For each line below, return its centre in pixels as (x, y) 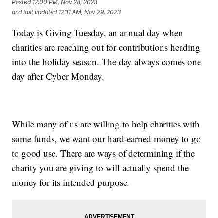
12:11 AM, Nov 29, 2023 (90, 12)
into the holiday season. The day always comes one (107, 61)
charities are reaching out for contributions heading (106, 47)
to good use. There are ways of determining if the (103, 153)
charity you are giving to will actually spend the (100, 167)
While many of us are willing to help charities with (106, 124)
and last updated (35, 12)
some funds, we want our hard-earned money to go (107, 138)
